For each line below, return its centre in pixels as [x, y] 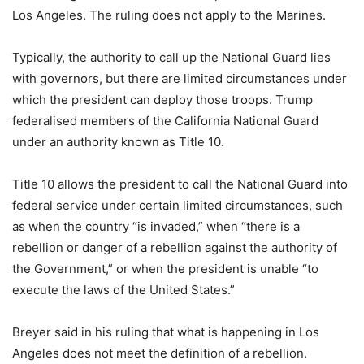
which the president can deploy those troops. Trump [162, 100]
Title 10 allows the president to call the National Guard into [180, 184]
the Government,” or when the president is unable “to [165, 269]
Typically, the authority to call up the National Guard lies [171, 58]
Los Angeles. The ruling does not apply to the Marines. [169, 15]
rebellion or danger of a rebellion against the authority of [175, 248]
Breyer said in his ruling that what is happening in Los [166, 332]
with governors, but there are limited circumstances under [180, 79]
